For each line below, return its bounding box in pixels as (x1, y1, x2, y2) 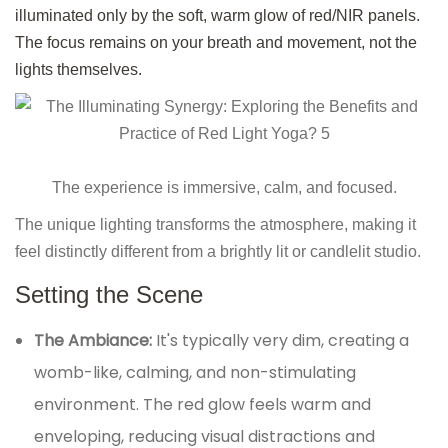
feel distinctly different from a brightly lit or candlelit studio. (15, 243, 421, 261)
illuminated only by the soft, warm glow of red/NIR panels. (15, 7, 420, 25)
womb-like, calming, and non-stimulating (34, 361, 357, 385)
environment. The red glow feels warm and (34, 393, 372, 417)
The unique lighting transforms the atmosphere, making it (15, 216, 416, 234)
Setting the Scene (15, 281, 203, 309)
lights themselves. (15, 61, 142, 79)
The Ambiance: (34, 329, 157, 353)
